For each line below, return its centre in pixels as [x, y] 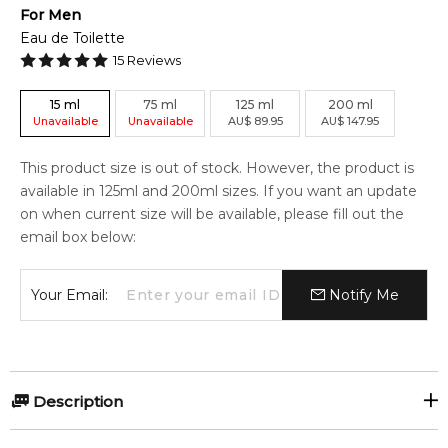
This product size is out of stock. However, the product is [217, 168]
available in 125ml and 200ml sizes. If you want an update [218, 191]
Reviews [152, 60]
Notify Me [361, 295]
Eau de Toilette [72, 38]
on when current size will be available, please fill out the [212, 214]
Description [76, 401]
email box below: [78, 237]
